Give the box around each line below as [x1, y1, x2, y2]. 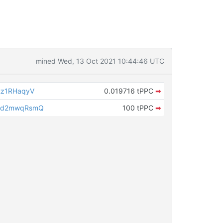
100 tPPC [122, 104, 155, 112]
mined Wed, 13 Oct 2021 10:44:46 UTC [35, 57, 164, 65]
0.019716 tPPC [104, 87, 155, 95]
